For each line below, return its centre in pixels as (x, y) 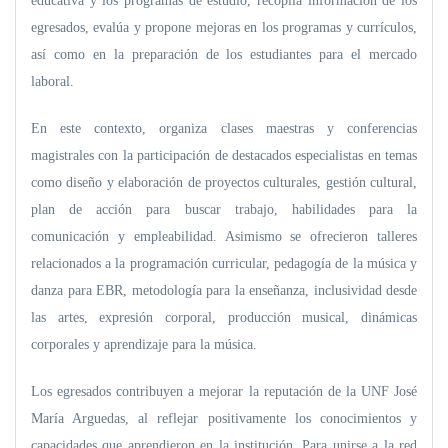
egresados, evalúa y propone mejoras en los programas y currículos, (224, 27)
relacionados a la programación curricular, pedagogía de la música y (224, 263)
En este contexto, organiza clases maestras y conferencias (224, 128)
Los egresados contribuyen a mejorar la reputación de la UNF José (224, 391)
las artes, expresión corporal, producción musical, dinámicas (224, 317)
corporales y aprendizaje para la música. (144, 344)
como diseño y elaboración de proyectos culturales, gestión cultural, (224, 182)
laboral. (52, 81)
